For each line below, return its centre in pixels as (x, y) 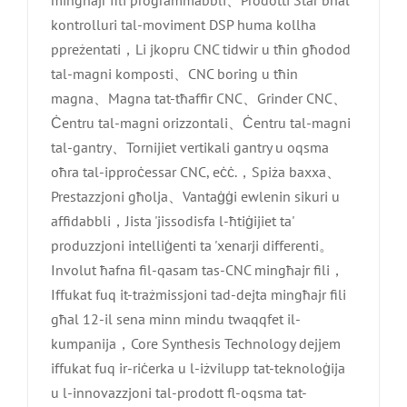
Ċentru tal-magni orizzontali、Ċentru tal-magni (201, 122)
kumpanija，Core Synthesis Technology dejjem (196, 343)
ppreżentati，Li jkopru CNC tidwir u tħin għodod (201, 49)
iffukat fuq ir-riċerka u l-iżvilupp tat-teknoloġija (198, 367)
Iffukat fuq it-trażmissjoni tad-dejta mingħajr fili (199, 294)
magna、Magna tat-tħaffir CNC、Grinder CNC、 (199, 98)
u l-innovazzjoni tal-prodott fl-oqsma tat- (179, 392)
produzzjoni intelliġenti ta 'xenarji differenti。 (192, 245)
